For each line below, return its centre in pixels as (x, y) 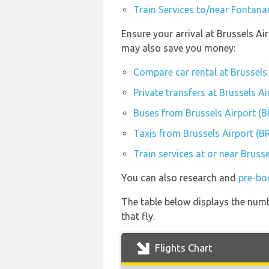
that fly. (138, 216)
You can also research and (180, 178)
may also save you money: (178, 48)
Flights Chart (183, 248)
